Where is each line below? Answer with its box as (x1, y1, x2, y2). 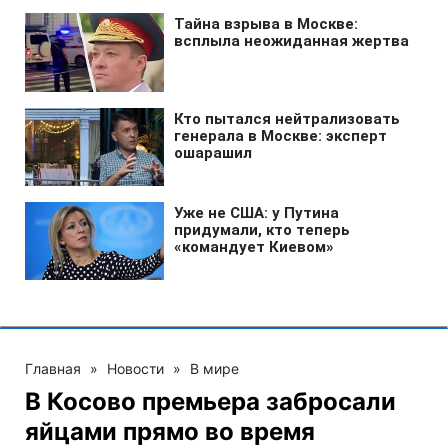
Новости (107, 359, 164, 377)
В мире (190, 359, 239, 377)
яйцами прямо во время (25, 416, 315, 446)
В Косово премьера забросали (25, 386, 396, 416)
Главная (25, 359, 81, 377)
